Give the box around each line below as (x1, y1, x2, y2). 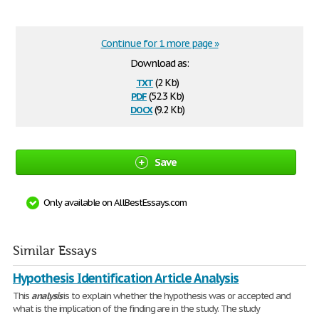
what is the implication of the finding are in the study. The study (13, 303, 261, 315)
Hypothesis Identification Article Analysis (13, 270, 239, 286)
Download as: (130, 57, 189, 70)
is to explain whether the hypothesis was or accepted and (61, 290, 291, 302)
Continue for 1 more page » (100, 37, 219, 50)
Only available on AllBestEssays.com (43, 197, 187, 209)
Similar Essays (13, 244, 97, 258)
